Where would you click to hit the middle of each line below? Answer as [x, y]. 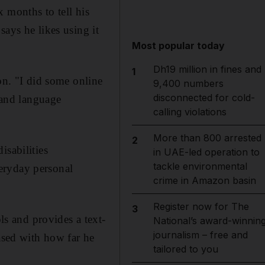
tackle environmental [200, 166]
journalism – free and [200, 235]
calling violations [190, 112]
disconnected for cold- [204, 98]
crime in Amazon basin [204, 180]
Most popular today [179, 46]
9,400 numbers [188, 83]
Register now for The [201, 206]
